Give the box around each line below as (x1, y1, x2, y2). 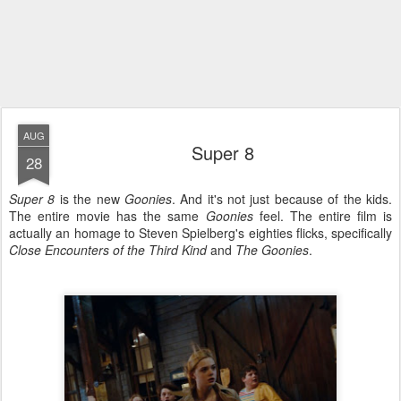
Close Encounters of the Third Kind (9, 241, 207, 259)
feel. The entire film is (252, 207, 393, 225)
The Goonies (235, 241, 309, 259)
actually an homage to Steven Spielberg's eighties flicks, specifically (9, 224, 392, 242)
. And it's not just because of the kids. (171, 190, 393, 208)
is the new (55, 190, 124, 208)
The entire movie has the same (9, 207, 206, 225)
